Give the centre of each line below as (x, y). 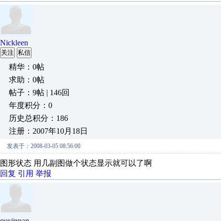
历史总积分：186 (38, 118)
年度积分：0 (31, 105)
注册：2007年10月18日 (48, 131)
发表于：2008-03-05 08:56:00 (44, 146)
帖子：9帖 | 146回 (39, 92)
